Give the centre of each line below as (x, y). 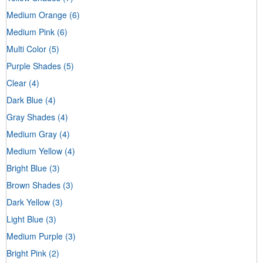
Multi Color (26, 48)
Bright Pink (26, 253)
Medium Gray (32, 134)
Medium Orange (37, 14)
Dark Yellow (28, 202)
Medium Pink (31, 31)
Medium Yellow (34, 151)
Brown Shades (33, 185)
